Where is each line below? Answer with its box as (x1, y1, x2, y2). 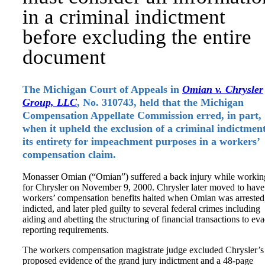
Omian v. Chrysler (182, 83, 263, 95)
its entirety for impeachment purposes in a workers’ (22, 135, 260, 147)
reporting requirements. (22, 225, 109, 235)
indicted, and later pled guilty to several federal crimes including (22, 203, 260, 214)
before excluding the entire (22, 25, 251, 48)
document (22, 46, 106, 68)
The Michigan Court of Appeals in (22, 83, 182, 95)
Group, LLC (22, 96, 77, 108)
